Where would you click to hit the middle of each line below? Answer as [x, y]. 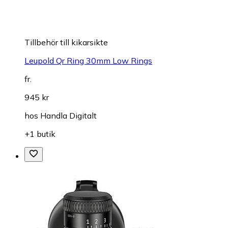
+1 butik [40, 134]
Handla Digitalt [68, 116]
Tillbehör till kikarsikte [66, 42]
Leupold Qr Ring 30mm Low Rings [88, 61]
